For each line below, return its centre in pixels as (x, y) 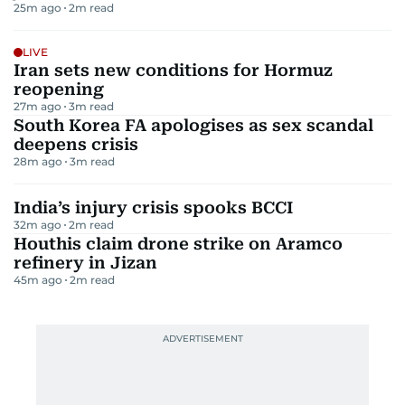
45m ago (38, 280)
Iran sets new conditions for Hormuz (173, 70)
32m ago (38, 225)
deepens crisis (76, 144)
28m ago (38, 161)
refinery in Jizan (85, 263)
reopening (59, 89)
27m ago (38, 106)
